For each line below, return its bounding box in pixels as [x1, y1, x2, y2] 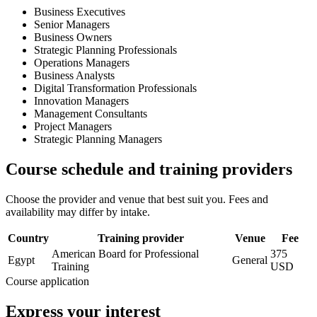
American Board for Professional [52, 247, 199, 260]
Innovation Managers [34, 94, 129, 107]
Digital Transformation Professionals [34, 81, 197, 94]
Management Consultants [34, 107, 147, 120]
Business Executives [34, 5, 125, 18]
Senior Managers [34, 18, 110, 30]
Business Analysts [34, 69, 115, 81]
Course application [6, 275, 89, 287]
